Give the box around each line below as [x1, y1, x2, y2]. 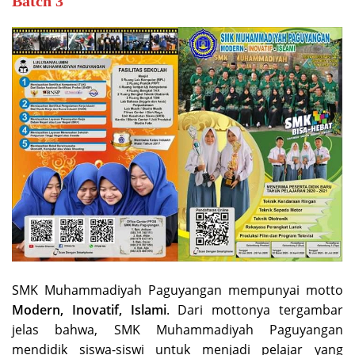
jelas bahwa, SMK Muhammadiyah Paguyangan [12, 320, 343, 338]
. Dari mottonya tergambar [166, 300, 344, 319]
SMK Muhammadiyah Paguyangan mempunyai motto [12, 281, 343, 299]
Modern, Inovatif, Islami [12, 300, 166, 319]
